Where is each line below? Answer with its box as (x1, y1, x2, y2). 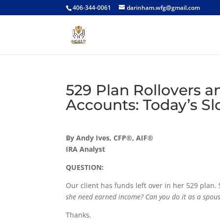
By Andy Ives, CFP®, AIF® (66, 133, 154, 142)
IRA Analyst (66, 144, 106, 154)
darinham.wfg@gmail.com (127, 3, 200, 12)
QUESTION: (66, 163, 104, 172)
